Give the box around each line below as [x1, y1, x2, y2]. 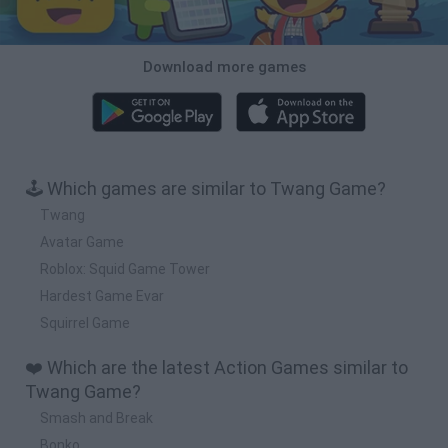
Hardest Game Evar [40, 287, 164, 304]
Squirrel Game [40, 314, 130, 331]
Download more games [142, 57, 306, 76]
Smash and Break [40, 409, 153, 426]
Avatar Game [40, 233, 124, 250]
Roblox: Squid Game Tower [40, 260, 210, 277]
